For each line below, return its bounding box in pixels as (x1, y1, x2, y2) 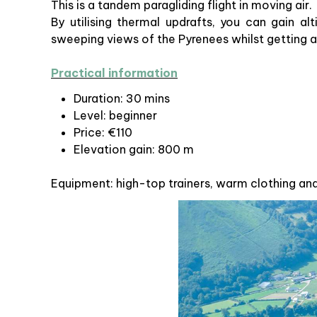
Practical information (51, 65, 178, 80)
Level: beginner (74, 108, 157, 122)
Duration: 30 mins (74, 91, 170, 105)
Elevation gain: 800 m (74, 142, 194, 156)
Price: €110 (74, 125, 132, 139)
